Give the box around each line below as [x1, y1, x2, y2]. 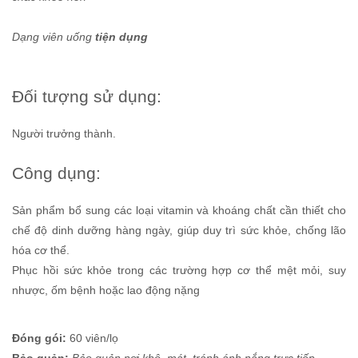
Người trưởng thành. [12, 126, 116, 140]
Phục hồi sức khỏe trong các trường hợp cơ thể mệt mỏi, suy [12, 263, 346, 276]
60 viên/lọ [66, 331, 118, 344]
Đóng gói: [12, 331, 66, 344]
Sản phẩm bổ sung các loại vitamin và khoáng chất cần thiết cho [12, 203, 346, 217]
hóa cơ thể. [12, 243, 70, 257]
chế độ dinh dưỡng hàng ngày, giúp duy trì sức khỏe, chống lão [12, 223, 346, 237]
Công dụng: [12, 163, 101, 182]
